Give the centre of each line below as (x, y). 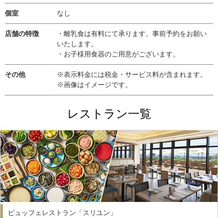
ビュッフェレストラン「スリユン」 (62, 213)
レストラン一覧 (109, 114)
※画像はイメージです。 (94, 85)
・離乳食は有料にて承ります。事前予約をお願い (132, 34)
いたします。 (77, 44)
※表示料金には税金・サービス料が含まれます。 (132, 75)
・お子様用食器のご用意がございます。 (118, 54)
